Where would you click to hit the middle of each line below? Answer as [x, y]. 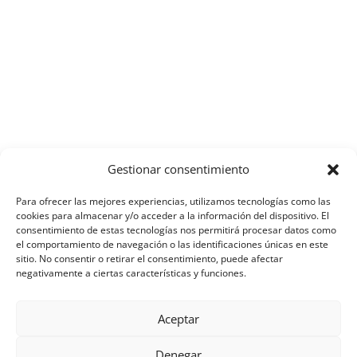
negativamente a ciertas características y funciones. [131, 273]
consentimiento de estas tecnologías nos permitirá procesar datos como [176, 230]
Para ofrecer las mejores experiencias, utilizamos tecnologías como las [173, 201]
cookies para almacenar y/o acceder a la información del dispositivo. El [173, 216]
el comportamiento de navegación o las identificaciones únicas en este [172, 244]
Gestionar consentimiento [178, 169]
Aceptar [178, 318]
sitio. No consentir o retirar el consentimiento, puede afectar [149, 259]
